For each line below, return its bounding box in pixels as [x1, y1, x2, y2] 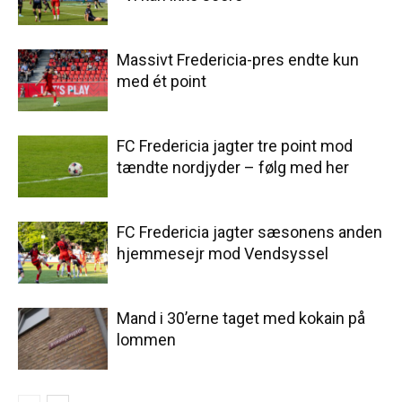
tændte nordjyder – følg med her [117, 158, 349, 178]
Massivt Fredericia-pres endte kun [117, 50, 359, 70]
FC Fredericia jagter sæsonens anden [117, 223, 382, 242]
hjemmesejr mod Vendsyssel [117, 244, 328, 264]
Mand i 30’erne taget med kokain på [117, 309, 365, 328]
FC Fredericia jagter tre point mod [117, 136, 353, 156]
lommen [117, 330, 176, 350]
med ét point [117, 72, 206, 92]
